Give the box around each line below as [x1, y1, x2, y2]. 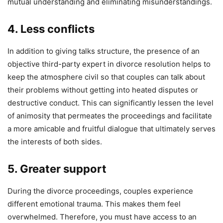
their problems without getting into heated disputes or [7, 85, 198, 95]
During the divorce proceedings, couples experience [7, 186, 193, 196]
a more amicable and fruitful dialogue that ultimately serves [7, 124, 216, 134]
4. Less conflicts [7, 22, 97, 36]
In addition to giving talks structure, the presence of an [7, 46, 200, 56]
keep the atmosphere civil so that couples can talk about [7, 72, 205, 82]
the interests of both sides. [7, 137, 102, 147]
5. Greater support [7, 162, 109, 176]
